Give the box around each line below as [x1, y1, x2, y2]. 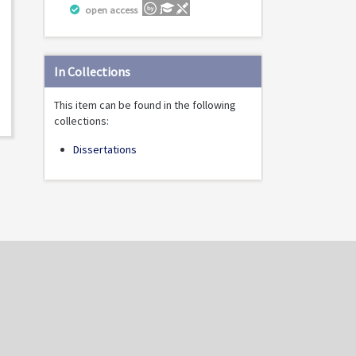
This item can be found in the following [54, 97, 236, 112]
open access [83, 4, 140, 17]
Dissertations [73, 141, 137, 157]
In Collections [54, 63, 130, 79]
